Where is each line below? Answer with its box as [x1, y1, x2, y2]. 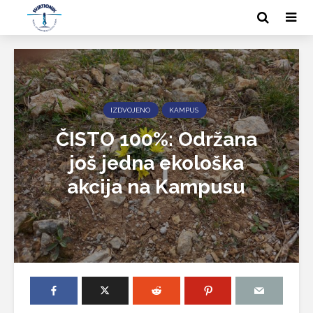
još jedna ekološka [68, 152, 244, 175]
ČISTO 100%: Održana [55, 128, 257, 152]
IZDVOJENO [110, 106, 151, 115]
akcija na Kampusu [67, 175, 246, 199]
